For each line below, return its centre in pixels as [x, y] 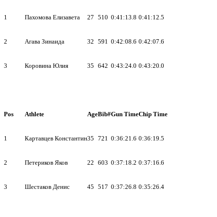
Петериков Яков [46, 162]
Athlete [34, 114]
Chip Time [153, 114]
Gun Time [125, 114]
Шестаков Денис [47, 186]
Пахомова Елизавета [52, 17]
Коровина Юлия [46, 65]
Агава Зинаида [45, 41]
